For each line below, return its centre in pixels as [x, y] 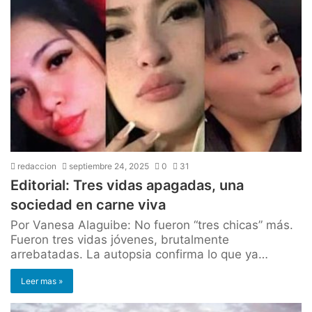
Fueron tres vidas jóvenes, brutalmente [120, 240]
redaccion [36, 166]
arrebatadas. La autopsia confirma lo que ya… [139, 255]
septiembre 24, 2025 [109, 166]
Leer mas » [42, 281]
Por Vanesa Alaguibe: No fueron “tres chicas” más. [152, 225]
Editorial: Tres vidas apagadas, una [127, 186]
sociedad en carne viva [88, 205]
